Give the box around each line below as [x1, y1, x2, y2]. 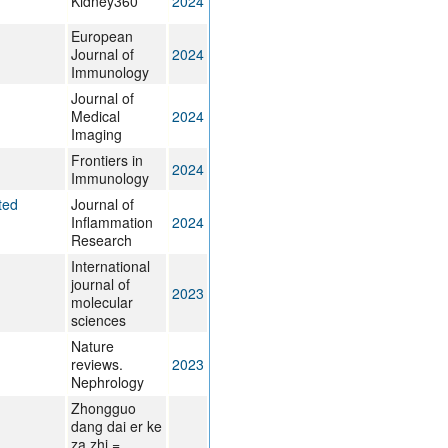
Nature [70, 336, 114, 357]
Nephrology [70, 372, 144, 393]
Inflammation [70, 212, 153, 233]
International [70, 256, 150, 277]
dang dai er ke [70, 416, 162, 437]
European [70, 26, 133, 47]
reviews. [70, 354, 123, 375]
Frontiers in [70, 150, 143, 171]
